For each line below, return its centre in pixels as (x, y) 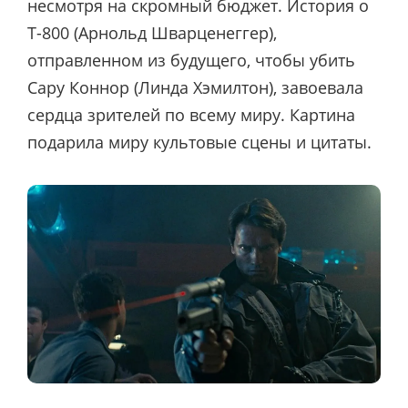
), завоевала (316, 87)
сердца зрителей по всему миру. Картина (191, 114)
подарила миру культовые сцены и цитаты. (199, 142)
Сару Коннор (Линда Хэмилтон (148, 87)
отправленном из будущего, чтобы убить (191, 60)
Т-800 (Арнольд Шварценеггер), (152, 32)
